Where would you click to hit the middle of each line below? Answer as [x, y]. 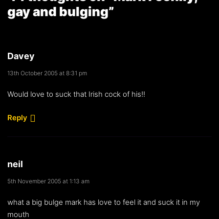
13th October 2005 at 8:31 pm [47, 73]
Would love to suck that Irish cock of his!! [76, 94]
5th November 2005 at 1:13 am [48, 181]
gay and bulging [58, 11]
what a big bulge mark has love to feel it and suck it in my [104, 202]
